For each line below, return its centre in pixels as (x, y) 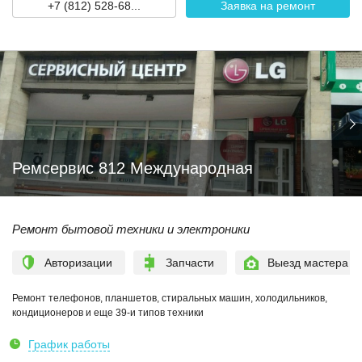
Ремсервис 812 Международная (133, 168)
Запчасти (190, 263)
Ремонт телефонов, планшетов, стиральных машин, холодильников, (170, 298)
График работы (69, 344)
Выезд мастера (308, 263)
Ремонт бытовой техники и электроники (131, 229)
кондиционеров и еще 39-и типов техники (108, 313)
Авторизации (78, 263)
